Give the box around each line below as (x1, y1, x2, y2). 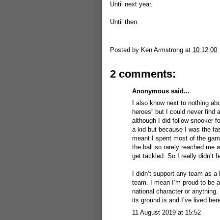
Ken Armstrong (141, 46, 183, 54)
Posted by (110, 46, 141, 54)
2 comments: (110, 67, 176, 80)
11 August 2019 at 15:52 (132, 208, 201, 216)
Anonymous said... (132, 87, 190, 95)
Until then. (110, 18, 139, 26)
